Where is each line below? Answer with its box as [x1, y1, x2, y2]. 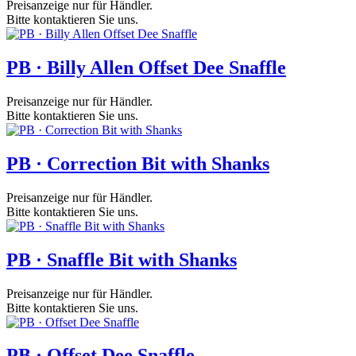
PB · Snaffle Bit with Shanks [6, 249, 237, 270]
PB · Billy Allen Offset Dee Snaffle [6, 57, 286, 78]
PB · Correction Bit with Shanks [6, 153, 269, 174]
